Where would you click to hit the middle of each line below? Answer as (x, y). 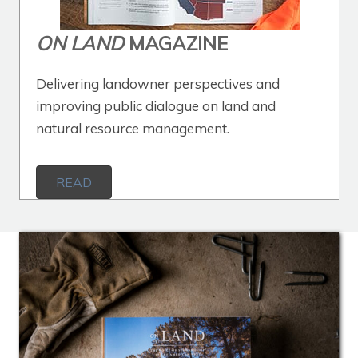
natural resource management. (133, 129)
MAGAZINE (176, 44)
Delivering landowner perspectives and (158, 84)
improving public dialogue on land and (156, 106)
